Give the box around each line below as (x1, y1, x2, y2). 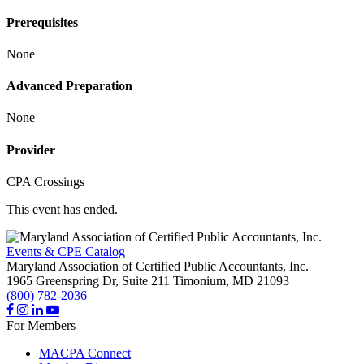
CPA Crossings (6, 174, 84, 188)
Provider (6, 142, 55, 157)
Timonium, (173, 273, 229, 288)
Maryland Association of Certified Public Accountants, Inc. (6, 258, 309, 273)
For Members (6, 318, 76, 332)
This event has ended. (6, 201, 118, 216)
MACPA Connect (39, 345, 131, 360)
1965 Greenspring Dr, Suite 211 (6, 273, 170, 288)
